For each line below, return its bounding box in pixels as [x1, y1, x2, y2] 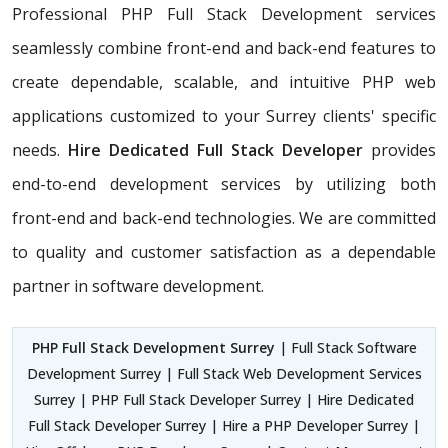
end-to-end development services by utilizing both [12, 173, 436, 196]
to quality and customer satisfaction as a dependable [12, 241, 436, 264]
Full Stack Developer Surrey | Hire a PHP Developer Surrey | [28, 416, 420, 436]
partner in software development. [12, 275, 264, 298]
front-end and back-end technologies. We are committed [12, 207, 436, 230]
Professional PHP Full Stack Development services [12, 3, 436, 26]
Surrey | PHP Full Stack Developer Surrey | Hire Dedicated [34, 390, 414, 410]
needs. [12, 139, 68, 162]
